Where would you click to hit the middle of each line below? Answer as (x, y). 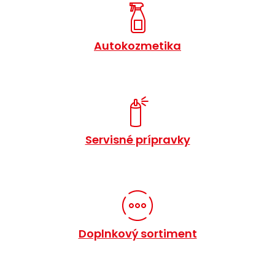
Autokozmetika (137, 46)
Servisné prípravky (137, 140)
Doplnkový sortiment (137, 234)
